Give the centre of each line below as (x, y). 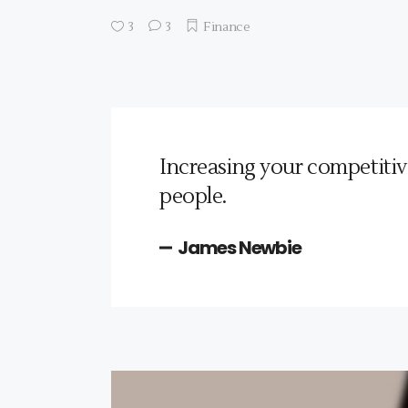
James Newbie (240, 247)
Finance (227, 27)
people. (194, 196)
